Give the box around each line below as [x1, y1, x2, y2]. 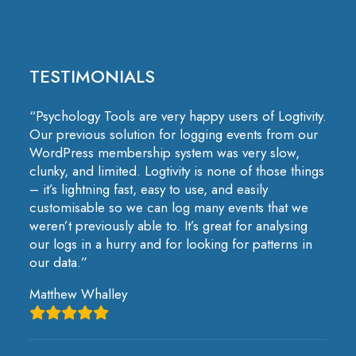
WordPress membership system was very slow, [29, 143, 300, 162]
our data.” [29, 253, 87, 272]
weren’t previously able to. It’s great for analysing [29, 216, 308, 235]
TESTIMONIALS [29, 64, 155, 89]
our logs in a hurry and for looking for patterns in [29, 234, 312, 253]
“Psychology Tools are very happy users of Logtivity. [29, 106, 327, 126]
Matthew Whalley [29, 284, 127, 304]
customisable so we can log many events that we [29, 198, 308, 217]
